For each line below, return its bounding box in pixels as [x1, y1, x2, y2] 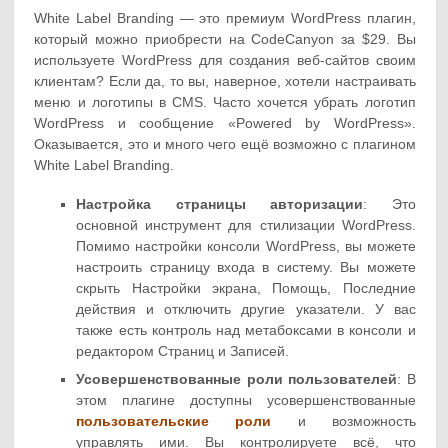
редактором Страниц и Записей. [76, 343, 290, 360]
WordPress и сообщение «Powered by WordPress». [34, 115, 416, 132]
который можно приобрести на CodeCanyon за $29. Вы [34, 31, 416, 48]
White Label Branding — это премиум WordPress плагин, [34, 10, 416, 27]
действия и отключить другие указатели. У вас [76, 301, 416, 318]
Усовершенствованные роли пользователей [76, 371, 398, 388]
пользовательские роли [76, 413, 272, 430]
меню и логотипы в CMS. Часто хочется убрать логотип [34, 94, 416, 111]
